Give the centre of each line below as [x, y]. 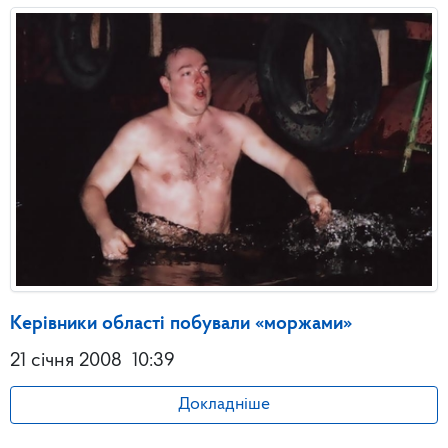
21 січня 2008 [66, 361]
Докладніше [224, 405]
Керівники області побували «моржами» [181, 324]
